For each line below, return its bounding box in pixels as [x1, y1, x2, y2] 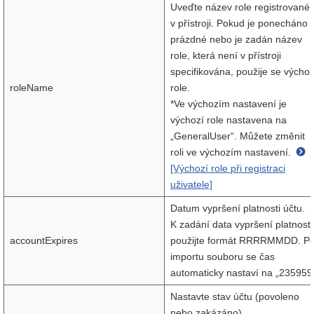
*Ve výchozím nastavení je [170, 98, 287, 109]
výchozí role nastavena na [170, 114, 287, 125]
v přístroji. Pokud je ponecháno [170, 18, 308, 29]
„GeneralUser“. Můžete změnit [170, 130, 305, 142]
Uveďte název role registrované [170, 1, 310, 13]
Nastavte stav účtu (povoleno [170, 291, 299, 302]
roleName [10, 82, 53, 93]
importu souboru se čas [170, 251, 275, 262]
